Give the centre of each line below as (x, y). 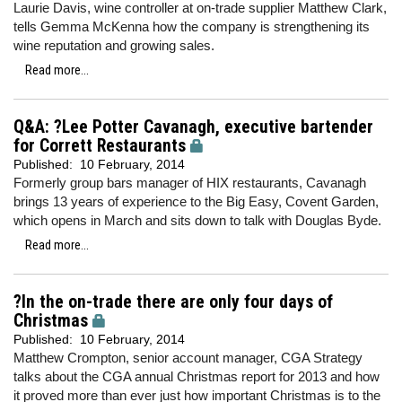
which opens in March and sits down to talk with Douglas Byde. (197, 220)
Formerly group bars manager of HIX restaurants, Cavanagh (190, 183)
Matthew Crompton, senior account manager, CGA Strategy (188, 358)
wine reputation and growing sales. (114, 45)
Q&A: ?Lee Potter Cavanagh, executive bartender (193, 127)
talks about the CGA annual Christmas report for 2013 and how (197, 376)
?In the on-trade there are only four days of (173, 302)
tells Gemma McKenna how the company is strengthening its (192, 26)
